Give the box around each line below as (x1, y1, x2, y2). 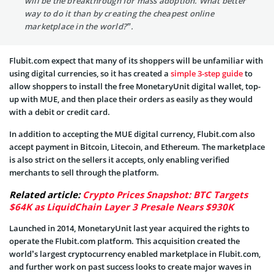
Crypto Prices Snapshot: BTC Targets (83, 188, 248, 201)
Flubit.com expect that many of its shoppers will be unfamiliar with (9, 55, 263, 66)
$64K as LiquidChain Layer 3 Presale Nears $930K (9, 201, 234, 213)
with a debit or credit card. (9, 106, 110, 117)
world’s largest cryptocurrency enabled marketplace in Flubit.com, (9, 248, 261, 259)
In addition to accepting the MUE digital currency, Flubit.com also (9, 128, 255, 139)
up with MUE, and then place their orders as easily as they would (9, 94, 253, 105)
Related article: (9, 188, 83, 201)
